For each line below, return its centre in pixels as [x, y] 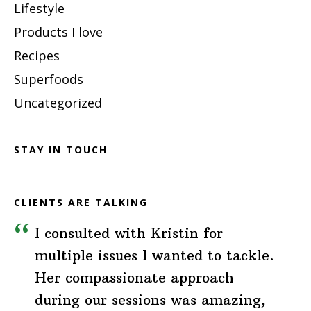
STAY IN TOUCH [61, 149]
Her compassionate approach [134, 277]
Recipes [37, 55]
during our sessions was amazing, [150, 300]
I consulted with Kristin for [129, 233]
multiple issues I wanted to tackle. [154, 255]
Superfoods [49, 79]
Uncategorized [58, 102]
